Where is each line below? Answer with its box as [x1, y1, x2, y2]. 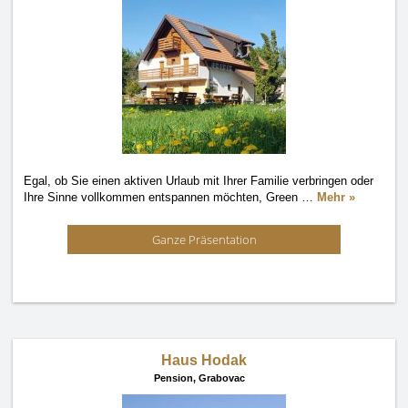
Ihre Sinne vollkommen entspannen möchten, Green [24, 190, 301, 204]
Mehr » [317, 190, 355, 204]
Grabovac [199, 372, 245, 383]
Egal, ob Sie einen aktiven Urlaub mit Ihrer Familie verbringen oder [24, 174, 373, 188]
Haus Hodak [161, 352, 247, 368]
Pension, [154, 372, 199, 383]
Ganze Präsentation [151, 231, 257, 248]
